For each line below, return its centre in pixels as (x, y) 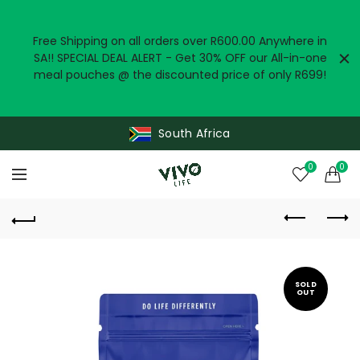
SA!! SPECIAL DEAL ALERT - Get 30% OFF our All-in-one (180, 58)
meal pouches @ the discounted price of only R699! (180, 75)
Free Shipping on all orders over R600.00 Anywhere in (180, 41)
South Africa (194, 133)
